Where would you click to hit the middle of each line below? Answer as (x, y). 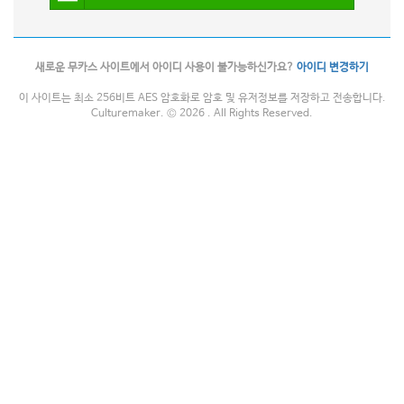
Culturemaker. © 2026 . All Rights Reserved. (202, 114)
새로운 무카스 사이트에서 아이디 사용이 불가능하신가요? (166, 68)
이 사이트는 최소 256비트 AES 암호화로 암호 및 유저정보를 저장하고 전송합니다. (202, 98)
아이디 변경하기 (333, 68)
